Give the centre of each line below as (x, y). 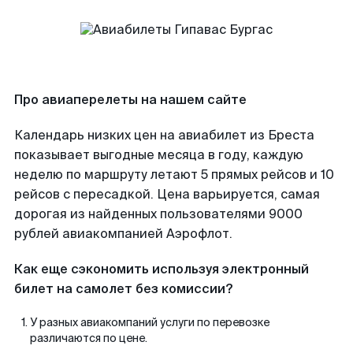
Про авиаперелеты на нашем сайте (130, 100)
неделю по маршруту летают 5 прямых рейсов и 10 (174, 175)
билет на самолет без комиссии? (123, 289)
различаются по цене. (89, 338)
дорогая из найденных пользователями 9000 (158, 214)
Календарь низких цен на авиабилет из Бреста (164, 135)
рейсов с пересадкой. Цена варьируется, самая (167, 194)
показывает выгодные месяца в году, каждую (159, 155)
